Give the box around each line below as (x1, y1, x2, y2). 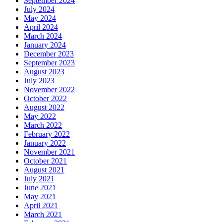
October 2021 (24, 156, 67, 165)
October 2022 (24, 94, 67, 103)
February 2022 (24, 129, 70, 138)
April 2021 (24, 201, 58, 210)
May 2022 (24, 111, 56, 120)
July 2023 (24, 76, 55, 85)
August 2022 (24, 103, 64, 111)
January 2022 (24, 138, 66, 147)
